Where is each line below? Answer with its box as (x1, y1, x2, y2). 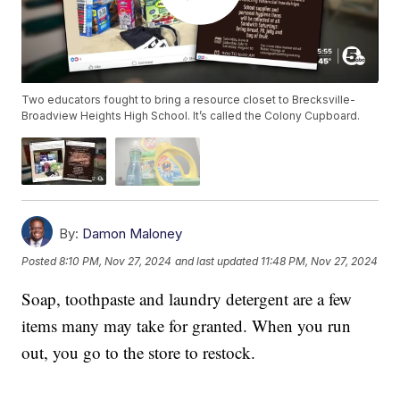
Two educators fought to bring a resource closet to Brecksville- (21, 93, 356, 107)
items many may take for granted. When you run (21, 313, 352, 337)
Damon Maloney (82, 224, 183, 242)
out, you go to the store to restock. (21, 340, 256, 363)
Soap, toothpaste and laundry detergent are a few (21, 287, 353, 310)
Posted (21, 254, 60, 269)
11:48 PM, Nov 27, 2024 (261, 254, 379, 269)
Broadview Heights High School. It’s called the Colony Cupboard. (21, 109, 361, 123)
